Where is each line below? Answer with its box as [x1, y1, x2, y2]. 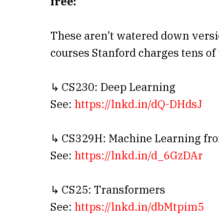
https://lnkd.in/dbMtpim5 [74, 199, 204, 214]
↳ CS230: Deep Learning [50, 80, 175, 94]
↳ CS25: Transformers [50, 182, 165, 197]
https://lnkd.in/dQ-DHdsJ [74, 97, 202, 111]
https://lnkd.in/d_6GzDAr [74, 148, 203, 163]
